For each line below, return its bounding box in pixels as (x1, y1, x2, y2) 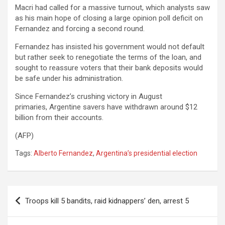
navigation (7, 202, 66, 216)
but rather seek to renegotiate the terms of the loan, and (15, 53, 201, 62)
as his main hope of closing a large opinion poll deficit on (15, 14, 203, 23)
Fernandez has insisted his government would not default (15, 42, 204, 51)
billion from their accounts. (15, 113, 103, 122)
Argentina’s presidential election (96, 149, 197, 157)
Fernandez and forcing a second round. (15, 24, 145, 33)
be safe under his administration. (15, 74, 123, 83)
